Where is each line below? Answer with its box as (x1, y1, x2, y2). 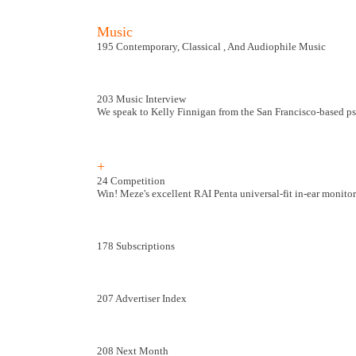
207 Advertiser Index (97, 292, 187, 304)
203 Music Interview (97, 93, 186, 105)
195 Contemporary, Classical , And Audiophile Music (97, 41, 326, 52)
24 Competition (97, 175, 165, 187)
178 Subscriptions (97, 240, 175, 252)
